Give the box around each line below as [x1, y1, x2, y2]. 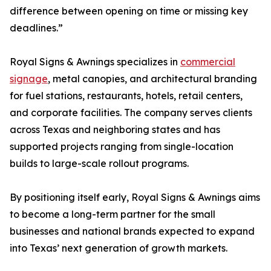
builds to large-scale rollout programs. [10, 157, 189, 170]
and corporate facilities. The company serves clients [10, 106, 252, 119]
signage [10, 73, 48, 85]
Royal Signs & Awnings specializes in [10, 56, 180, 68]
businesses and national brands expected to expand [10, 225, 255, 238]
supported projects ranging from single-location [10, 140, 233, 153]
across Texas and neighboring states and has [10, 123, 220, 136]
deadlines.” [10, 22, 63, 34]
